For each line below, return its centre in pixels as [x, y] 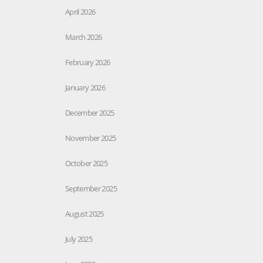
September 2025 [91, 188]
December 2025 [90, 112]
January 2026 [85, 87]
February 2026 [88, 62]
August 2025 [85, 213]
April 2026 [80, 11]
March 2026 [84, 37]
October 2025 [87, 163]
